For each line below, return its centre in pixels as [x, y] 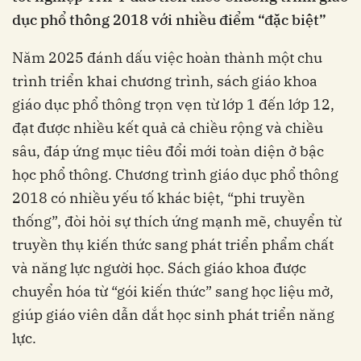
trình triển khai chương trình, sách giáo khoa [165, 81]
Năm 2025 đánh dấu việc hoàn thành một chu [167, 58]
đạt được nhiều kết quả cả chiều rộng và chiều [168, 128]
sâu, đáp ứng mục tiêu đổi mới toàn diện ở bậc [168, 151]
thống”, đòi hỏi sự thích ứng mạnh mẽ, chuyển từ [177, 222]
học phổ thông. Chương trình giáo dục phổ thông [175, 175]
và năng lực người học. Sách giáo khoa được [159, 268]
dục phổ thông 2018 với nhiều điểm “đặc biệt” [169, 20]
